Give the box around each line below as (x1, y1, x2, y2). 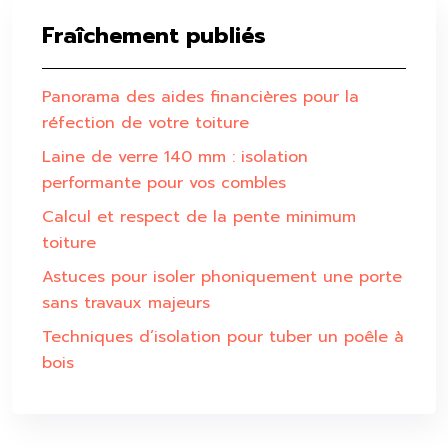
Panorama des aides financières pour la (42, 85, 359, 109)
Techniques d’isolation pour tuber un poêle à (42, 325, 404, 349)
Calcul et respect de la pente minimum (42, 205, 356, 229)
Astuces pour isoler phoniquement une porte (42, 265, 402, 289)
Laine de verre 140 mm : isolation (42, 145, 308, 169)
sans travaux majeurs (42, 291, 210, 315)
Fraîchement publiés (42, 19, 266, 52)
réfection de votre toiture (42, 111, 249, 135)
